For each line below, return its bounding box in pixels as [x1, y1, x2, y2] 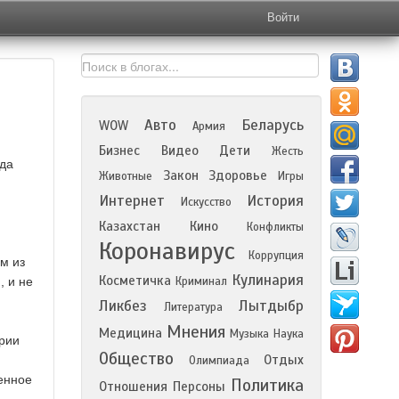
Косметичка [99, 273, 171, 289]
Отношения [99, 379, 167, 395]
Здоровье [208, 167, 268, 183]
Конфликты [247, 220, 304, 234]
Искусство [180, 195, 232, 209]
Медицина [99, 325, 162, 341]
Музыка [230, 327, 269, 341]
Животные [99, 169, 152, 183]
